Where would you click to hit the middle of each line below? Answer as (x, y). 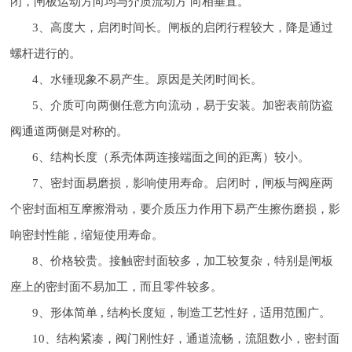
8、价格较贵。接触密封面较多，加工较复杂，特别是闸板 (183, 260)
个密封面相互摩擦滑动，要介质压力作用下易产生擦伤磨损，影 (176, 208)
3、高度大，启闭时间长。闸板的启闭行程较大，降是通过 (183, 27)
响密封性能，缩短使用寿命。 (87, 234)
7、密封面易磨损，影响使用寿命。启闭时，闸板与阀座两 (183, 182)
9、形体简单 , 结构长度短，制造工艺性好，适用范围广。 (182, 312)
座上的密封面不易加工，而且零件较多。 (117, 286)
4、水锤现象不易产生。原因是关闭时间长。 (148, 79)
